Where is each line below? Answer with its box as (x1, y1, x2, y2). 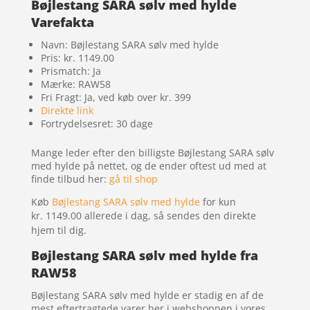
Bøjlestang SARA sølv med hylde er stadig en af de (30, 289, 264, 302)
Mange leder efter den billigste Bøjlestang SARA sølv (30, 146, 274, 160)
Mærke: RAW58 (40, 77, 111, 91)
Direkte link (40, 104, 93, 118)
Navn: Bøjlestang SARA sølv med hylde (40, 38, 219, 52)
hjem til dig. (30, 224, 89, 237)
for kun (199, 195, 236, 209)
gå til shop (109, 172, 158, 186)
